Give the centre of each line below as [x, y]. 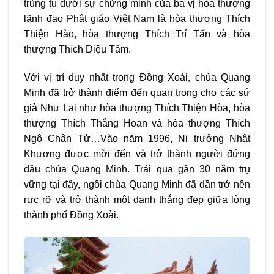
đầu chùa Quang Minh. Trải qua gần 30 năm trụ [137, 169]
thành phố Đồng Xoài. [71, 215]
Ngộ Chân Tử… [62, 138]
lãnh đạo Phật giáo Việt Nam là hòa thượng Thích [137, 18]
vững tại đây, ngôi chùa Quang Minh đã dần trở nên [137, 184]
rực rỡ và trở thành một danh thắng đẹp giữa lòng [137, 199]
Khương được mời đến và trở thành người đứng [137, 154]
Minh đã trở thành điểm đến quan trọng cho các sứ [137, 92]
